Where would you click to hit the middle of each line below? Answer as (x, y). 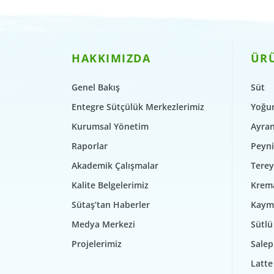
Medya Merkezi (103, 224)
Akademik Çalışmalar (115, 166)
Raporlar (90, 146)
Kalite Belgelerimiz (110, 185)
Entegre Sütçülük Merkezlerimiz (138, 107)
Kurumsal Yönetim (110, 127)
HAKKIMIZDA (111, 58)
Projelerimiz (97, 244)
